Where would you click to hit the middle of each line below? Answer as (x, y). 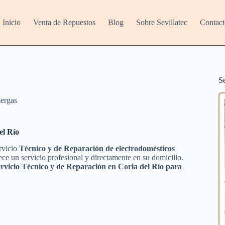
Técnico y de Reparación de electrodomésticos (97, 148)
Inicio (12, 22)
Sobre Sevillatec (162, 22)
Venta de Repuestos (65, 22)
